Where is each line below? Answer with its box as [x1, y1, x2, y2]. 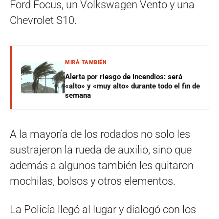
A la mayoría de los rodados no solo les [10, 128, 190, 140]
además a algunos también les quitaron [10, 159, 194, 172]
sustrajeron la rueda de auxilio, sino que [10, 143, 192, 156]
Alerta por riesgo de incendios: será [65, 72, 182, 81]
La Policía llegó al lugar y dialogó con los [10, 203, 196, 216]
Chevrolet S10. [10, 14, 77, 26]
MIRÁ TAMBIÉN [65, 59, 107, 66]
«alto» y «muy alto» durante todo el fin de [65, 81, 200, 90]
